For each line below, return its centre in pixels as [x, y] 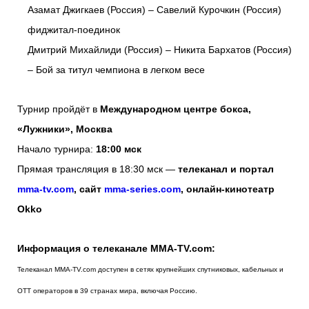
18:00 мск [119, 149]
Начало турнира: [57, 149]
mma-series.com [142, 189]
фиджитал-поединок [74, 30]
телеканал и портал [226, 169]
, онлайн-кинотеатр [228, 189]
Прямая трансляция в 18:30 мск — [98, 169]
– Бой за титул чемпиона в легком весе [116, 70]
